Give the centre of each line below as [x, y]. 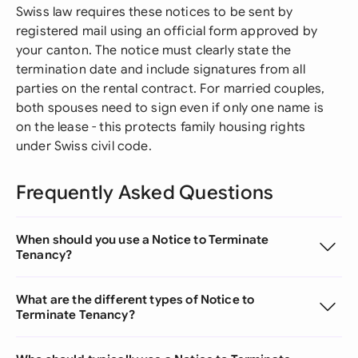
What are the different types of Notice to [135, 299]
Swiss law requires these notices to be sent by [155, 12]
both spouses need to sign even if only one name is [170, 108]
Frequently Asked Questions [145, 193]
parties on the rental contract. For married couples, [171, 89]
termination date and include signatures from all [161, 70]
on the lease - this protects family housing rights [161, 127]
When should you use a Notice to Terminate [143, 239]
